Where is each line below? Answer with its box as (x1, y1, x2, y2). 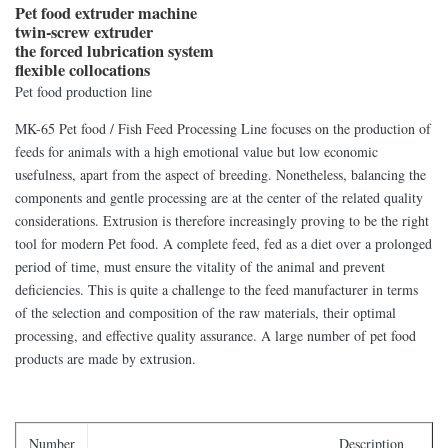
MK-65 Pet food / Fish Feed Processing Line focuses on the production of (15, 119, 431, 138)
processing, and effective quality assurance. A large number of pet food (15, 326, 416, 345)
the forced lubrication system (15, 39, 214, 63)
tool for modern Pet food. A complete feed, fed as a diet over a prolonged (15, 234, 432, 253)
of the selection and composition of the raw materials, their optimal (15, 303, 396, 322)
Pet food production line (15, 82, 157, 101)
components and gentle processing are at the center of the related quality (15, 188, 423, 207)
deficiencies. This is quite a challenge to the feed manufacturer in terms (15, 280, 418, 299)
